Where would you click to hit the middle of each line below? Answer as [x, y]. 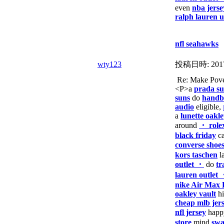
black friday [195, 135]
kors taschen [196, 155]
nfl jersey [190, 212]
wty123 [109, 64]
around [187, 125]
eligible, [208, 107]
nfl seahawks [197, 44]
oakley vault [195, 194]
